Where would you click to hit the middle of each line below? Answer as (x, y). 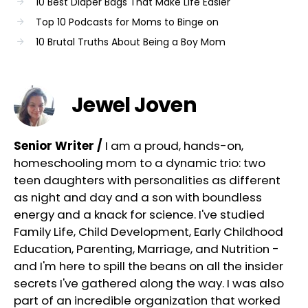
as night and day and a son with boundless (138, 197)
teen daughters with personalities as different (147, 180)
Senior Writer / (59, 145)
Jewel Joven (134, 106)
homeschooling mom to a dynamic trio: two (140, 163)
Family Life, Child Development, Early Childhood (148, 231)
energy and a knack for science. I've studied (139, 214)
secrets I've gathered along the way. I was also (149, 283)
